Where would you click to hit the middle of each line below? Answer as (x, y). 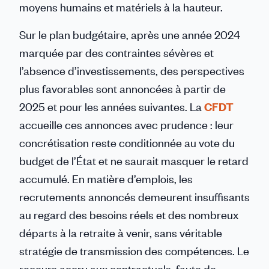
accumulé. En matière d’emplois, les (106, 179)
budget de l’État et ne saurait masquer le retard (134, 161)
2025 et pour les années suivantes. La (112, 107)
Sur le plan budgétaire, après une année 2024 (130, 35)
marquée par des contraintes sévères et (116, 53)
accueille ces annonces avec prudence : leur (126, 125)
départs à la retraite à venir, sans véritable (121, 233)
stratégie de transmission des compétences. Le (134, 251)
